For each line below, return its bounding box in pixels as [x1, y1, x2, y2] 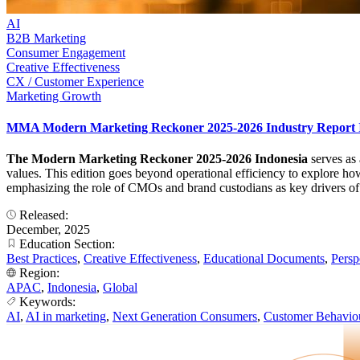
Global [103, 280, 137, 295]
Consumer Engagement [6, 45, 125, 59]
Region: [16, 266, 63, 280]
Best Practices [6, 252, 77, 266]
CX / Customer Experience [6, 74, 144, 88]
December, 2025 [6, 223, 90, 237]
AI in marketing [26, 309, 106, 324]
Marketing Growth [6, 88, 101, 103]
